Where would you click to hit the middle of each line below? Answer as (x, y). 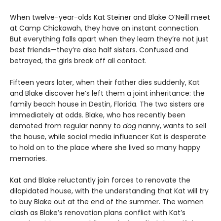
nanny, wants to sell (172, 126)
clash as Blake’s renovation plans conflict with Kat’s (98, 212)
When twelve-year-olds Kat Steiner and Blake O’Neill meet (110, 17)
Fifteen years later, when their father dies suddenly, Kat (105, 82)
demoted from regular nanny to (66, 126)
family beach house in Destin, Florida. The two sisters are (107, 104)
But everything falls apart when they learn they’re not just (109, 39)
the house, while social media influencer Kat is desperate (108, 136)
